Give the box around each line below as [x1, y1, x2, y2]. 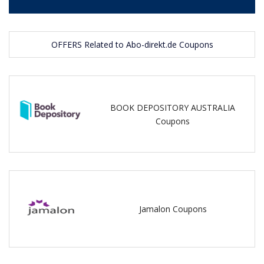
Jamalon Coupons [138, 203, 207, 214]
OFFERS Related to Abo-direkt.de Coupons [51, 39, 213, 51]
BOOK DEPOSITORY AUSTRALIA [110, 101, 236, 113]
